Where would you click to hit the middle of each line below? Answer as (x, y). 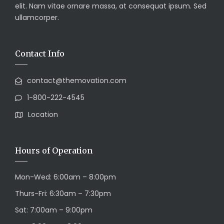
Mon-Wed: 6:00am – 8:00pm (65, 177)
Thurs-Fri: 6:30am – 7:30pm (63, 194)
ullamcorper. (37, 18)
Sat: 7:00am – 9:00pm (54, 210)
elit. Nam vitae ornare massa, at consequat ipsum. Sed (111, 6)
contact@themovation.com (77, 81)
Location (43, 115)
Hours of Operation (54, 151)
